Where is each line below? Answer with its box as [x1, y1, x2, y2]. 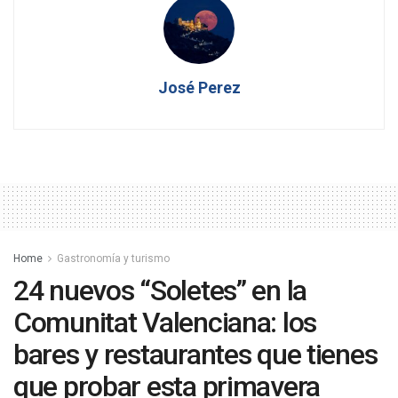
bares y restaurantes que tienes [13, 338, 378, 372]
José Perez [157, 78, 241, 98]
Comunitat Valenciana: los [13, 306, 316, 340]
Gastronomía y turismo [57, 252, 170, 266]
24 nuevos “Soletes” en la [13, 274, 306, 308]
